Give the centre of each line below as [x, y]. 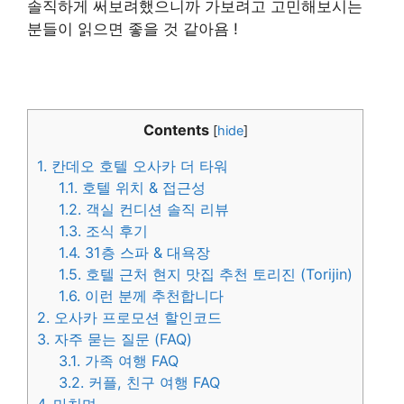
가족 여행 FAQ [130, 361]
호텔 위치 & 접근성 [142, 188]
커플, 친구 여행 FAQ [152, 383]
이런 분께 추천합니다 [152, 296]
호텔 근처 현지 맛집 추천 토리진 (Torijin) [217, 275]
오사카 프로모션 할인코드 [136, 318]
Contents [176, 130]
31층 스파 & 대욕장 [146, 253]
